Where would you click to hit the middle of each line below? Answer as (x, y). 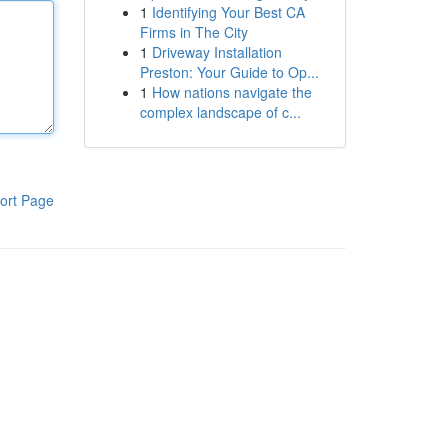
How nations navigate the (231, 92)
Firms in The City (193, 32)
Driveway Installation (216, 52)
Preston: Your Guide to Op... (229, 72)
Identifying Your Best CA (228, 12)
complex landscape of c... (220, 112)
